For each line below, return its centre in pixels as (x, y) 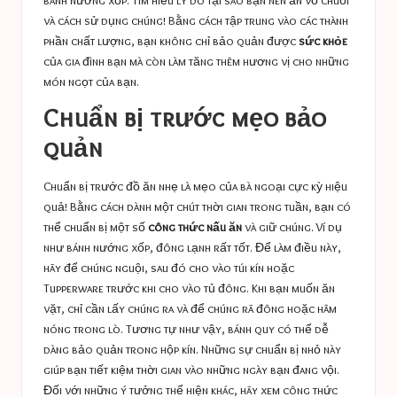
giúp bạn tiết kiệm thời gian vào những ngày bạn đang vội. (191, 369)
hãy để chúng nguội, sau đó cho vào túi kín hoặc (169, 267)
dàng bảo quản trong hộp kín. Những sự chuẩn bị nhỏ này (192, 349)
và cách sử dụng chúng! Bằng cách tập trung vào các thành (196, 21)
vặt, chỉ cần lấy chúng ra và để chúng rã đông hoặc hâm (190, 308)
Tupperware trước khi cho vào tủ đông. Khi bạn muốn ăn (189, 288)
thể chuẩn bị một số (96, 226)
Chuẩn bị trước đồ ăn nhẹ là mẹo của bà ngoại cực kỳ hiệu (195, 186)
